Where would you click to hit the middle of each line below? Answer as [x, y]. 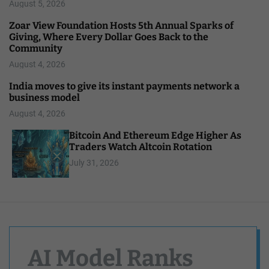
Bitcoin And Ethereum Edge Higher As [155, 135]
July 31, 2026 [94, 162]
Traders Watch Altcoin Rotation [141, 147]
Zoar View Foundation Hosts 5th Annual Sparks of [121, 25]
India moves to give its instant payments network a [124, 86]
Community [36, 48]
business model [44, 97]
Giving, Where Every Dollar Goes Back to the [109, 37]
